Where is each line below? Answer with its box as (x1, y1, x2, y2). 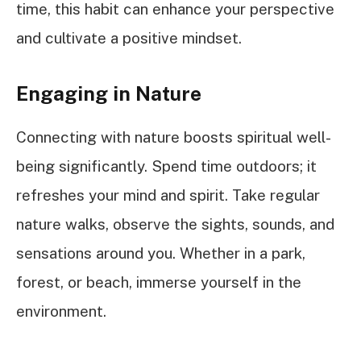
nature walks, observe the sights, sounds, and (16, 215, 334, 234)
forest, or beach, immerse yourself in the (16, 273, 301, 292)
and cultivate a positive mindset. (16, 28, 242, 47)
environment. (16, 302, 106, 321)
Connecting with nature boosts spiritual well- (16, 128, 331, 147)
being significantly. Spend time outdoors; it (16, 157, 317, 176)
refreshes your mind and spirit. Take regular (16, 186, 320, 205)
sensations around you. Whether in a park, (16, 244, 305, 263)
